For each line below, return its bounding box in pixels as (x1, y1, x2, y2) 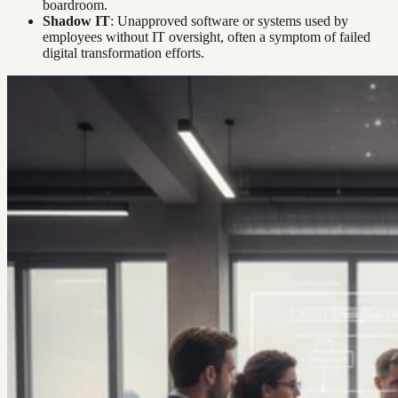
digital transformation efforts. (43, 45, 204, 61)
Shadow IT (43, 13, 110, 29)
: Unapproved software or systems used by (110, 13, 348, 29)
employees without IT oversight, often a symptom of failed (43, 29, 370, 45)
